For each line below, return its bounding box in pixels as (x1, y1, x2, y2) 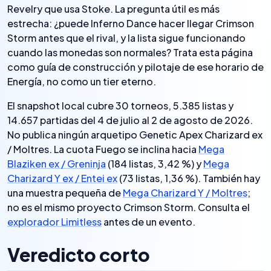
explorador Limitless (7, 215, 102, 228)
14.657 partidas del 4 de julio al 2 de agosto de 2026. (7, 114, 253, 126)
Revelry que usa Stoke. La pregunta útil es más (7, 2, 220, 15)
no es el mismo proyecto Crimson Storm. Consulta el (7, 201, 250, 214)
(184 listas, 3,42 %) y (106, 157, 203, 170)
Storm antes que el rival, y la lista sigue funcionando (7, 31, 246, 44)
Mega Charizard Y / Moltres (123, 186, 247, 199)
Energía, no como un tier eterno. (7, 75, 156, 88)
